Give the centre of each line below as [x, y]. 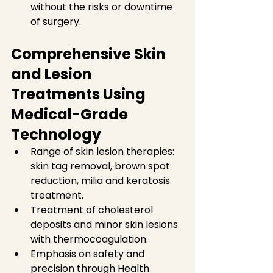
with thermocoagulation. [92, 239]
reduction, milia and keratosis [101, 181]
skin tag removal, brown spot [101, 166]
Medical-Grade [71, 114]
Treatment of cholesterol [93, 210]
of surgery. [58, 22]
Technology [56, 134]
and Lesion [53, 74]
